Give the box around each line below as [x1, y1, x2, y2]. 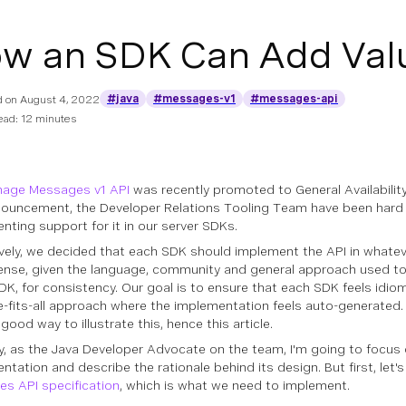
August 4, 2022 [20, 93, 100, 106]
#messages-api [250, 92, 338, 105]
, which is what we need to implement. [120, 378, 350, 392]
